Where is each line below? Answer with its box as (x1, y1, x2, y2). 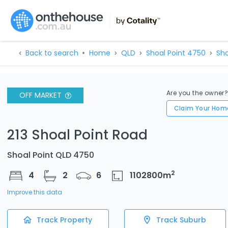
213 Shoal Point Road (7, 125, 148, 144)
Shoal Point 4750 (146, 48, 206, 58)
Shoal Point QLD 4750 (7, 149, 94, 161)
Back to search (25, 48, 78, 58)
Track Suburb (156, 214, 206, 225)
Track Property (36, 214, 92, 225)
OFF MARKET (19, 90, 62, 100)
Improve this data (7, 188, 62, 196)
